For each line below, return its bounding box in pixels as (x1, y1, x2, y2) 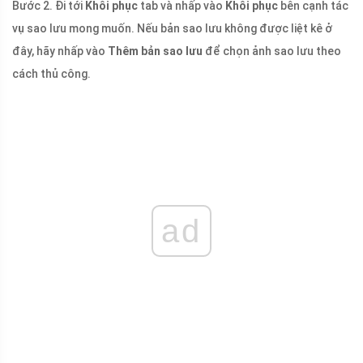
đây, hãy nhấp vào (12, 45, 108, 58)
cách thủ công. (12, 67, 91, 81)
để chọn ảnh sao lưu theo (203, 45, 341, 58)
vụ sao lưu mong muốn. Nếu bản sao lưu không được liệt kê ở (12, 22, 332, 36)
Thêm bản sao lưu (108, 45, 203, 58)
